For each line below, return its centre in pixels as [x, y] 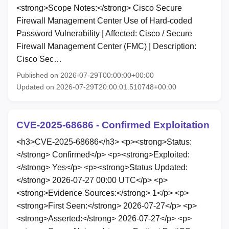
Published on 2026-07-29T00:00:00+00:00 [85, 75]
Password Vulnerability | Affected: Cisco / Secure [104, 33]
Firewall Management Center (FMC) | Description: [106, 46]
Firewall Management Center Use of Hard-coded [104, 20]
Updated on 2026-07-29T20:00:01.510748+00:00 [96, 87]
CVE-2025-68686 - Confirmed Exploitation [113, 125]
